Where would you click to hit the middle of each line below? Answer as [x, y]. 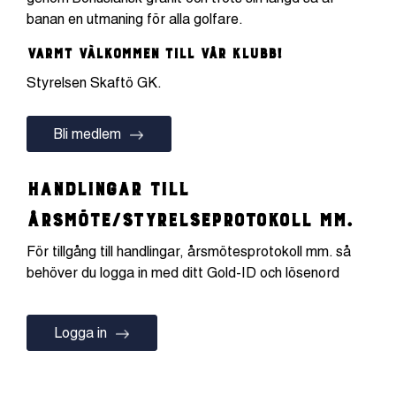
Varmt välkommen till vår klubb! [155, 51]
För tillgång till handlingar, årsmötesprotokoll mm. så [189, 251]
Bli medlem [88, 134]
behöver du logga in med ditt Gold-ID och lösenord [183, 273]
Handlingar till [107, 186]
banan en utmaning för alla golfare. [135, 19]
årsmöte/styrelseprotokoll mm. [190, 217]
